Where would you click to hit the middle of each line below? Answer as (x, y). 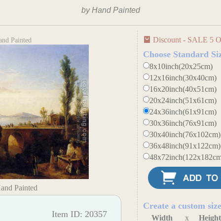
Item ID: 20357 (80, 214)
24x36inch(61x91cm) (183, 112)
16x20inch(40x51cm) (183, 89)
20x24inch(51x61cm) (183, 100)
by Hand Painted (110, 10)
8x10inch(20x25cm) (181, 66)
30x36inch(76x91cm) (183, 123)
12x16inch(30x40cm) (183, 78)
